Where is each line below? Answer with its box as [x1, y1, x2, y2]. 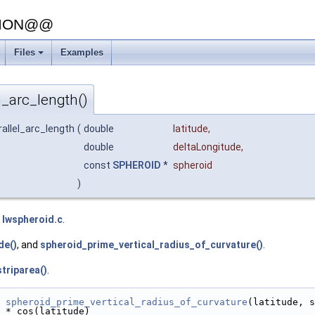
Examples [60, 47, 103, 58]
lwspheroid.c [2, 214, 63, 226]
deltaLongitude [173, 141, 241, 153]
